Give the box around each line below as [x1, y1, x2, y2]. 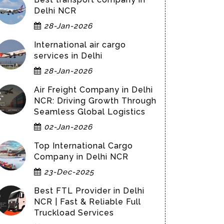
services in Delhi [34, 51, 102, 60]
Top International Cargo [34, 141, 133, 150]
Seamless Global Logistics [34, 107, 145, 116]
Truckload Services [34, 208, 114, 217]
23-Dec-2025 [41, 167, 94, 176]
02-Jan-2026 [41, 122, 92, 131]
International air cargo [34, 40, 126, 49]
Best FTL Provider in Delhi [34, 186, 144, 195]
